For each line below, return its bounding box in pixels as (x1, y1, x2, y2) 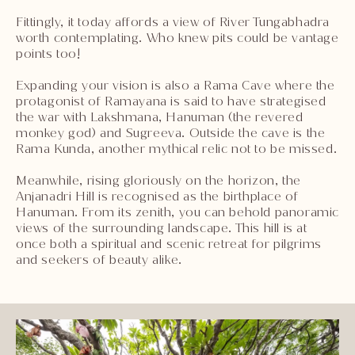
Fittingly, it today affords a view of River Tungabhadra (16, 13, 330, 30)
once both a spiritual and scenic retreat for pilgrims (16, 235, 322, 252)
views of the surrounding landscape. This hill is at (16, 219, 307, 236)
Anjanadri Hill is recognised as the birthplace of (16, 187, 299, 204)
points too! (16, 44, 81, 62)
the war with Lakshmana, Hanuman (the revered (16, 108, 303, 125)
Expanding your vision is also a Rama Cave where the (16, 76, 335, 94)
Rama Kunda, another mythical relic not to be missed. (16, 139, 338, 157)
